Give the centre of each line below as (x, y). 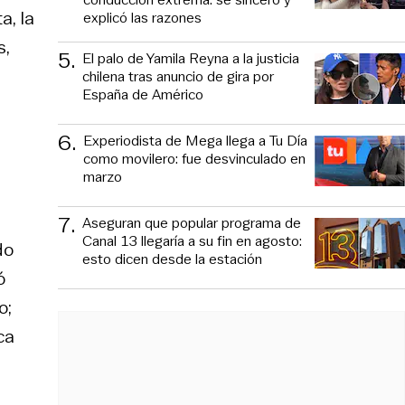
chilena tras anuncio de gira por (178, 76)
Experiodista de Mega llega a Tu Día (195, 140)
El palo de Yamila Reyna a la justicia (191, 58)
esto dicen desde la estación (172, 259)
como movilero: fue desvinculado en (194, 158)
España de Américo (143, 94)
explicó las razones (142, 17)
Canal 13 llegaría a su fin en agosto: (192, 240)
